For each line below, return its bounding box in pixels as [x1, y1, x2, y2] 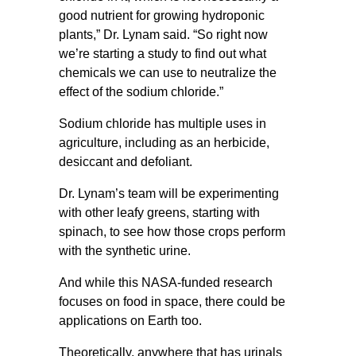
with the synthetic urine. [59, 244, 191, 257]
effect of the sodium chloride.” [59, 85, 223, 99]
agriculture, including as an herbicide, [59, 136, 269, 149]
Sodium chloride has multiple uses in [59, 117, 266, 130]
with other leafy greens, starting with [59, 206, 260, 219]
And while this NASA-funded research [59, 276, 273, 289]
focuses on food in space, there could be [59, 295, 285, 308]
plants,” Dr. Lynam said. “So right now [59, 28, 268, 41]
